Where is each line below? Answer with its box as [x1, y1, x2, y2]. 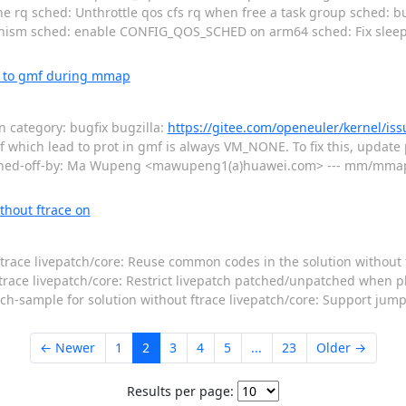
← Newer [40, 339, 95, 357]
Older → [316, 339, 366, 357]
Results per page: [127, 382, 234, 400]
